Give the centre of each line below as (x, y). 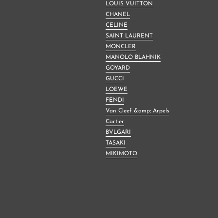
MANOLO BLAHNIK (133, 57)
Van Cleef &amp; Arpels (137, 111)
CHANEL (118, 14)
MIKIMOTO (121, 154)
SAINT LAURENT (129, 36)
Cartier (115, 121)
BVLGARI (118, 132)
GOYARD (118, 68)
